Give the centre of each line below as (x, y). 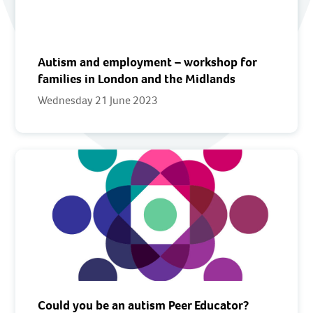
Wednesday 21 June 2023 (98, 100)
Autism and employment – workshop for (147, 62)
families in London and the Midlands (137, 79)
